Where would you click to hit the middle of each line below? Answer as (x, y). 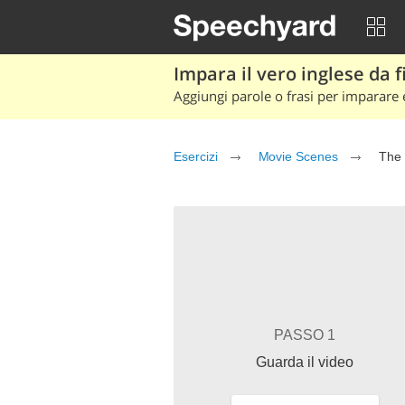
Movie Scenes (298, 156)
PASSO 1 (305, 335)
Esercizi (196, 156)
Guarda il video (305, 362)
